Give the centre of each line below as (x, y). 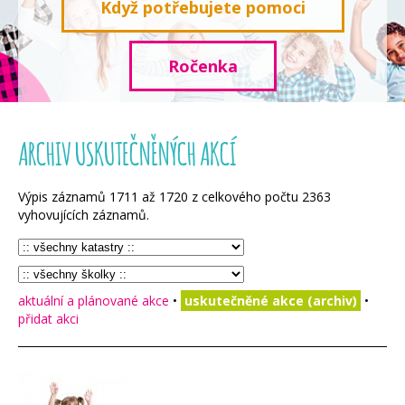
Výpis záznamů (64, 197)
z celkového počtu (245, 197)
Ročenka (202, 66)
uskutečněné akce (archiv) (271, 301)
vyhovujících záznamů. (84, 215)
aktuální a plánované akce (94, 301)
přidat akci (48, 319)
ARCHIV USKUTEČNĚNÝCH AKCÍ (127, 154)
